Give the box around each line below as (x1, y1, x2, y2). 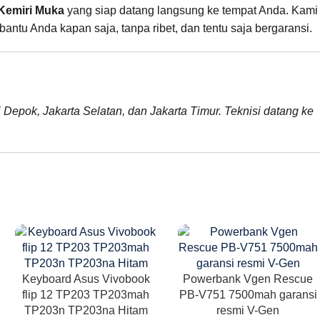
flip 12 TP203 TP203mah (22, 288, 150, 301)
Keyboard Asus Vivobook (21, 272, 150, 285)
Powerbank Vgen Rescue (183, 272, 314, 285)
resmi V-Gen (216, 304, 280, 316)
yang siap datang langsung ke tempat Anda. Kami (64, 4, 318, 16)
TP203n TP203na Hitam (24, 304, 148, 316)
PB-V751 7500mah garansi (179, 288, 317, 301)
